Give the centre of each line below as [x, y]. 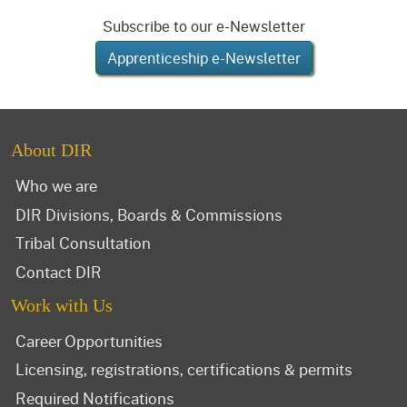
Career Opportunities [89, 340]
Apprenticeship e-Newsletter [203, 57]
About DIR [51, 150]
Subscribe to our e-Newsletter [203, 25]
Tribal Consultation [83, 243]
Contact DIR [59, 271]
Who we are [56, 186]
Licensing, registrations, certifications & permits [184, 369]
